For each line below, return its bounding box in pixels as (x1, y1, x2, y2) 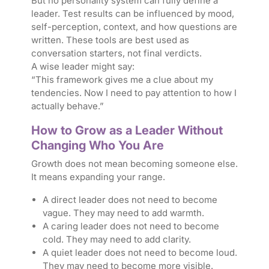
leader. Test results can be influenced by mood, (31, 8, 234, 20)
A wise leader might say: (31, 61, 134, 73)
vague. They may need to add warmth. (42, 207, 204, 219)
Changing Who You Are (31, 138, 164, 153)
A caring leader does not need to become (42, 220, 219, 232)
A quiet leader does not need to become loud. (42, 247, 237, 259)
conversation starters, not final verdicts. (31, 47, 202, 59)
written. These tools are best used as (31, 34, 189, 46)
